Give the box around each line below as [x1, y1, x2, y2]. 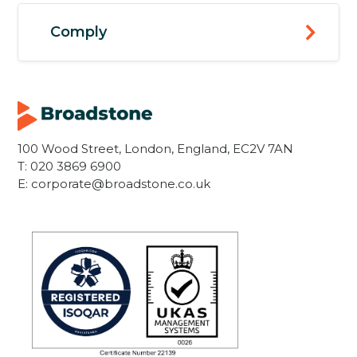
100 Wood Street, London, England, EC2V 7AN [18, 141, 294, 157]
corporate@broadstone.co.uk [31, 176, 211, 192]
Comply [50, 23, 108, 41]
